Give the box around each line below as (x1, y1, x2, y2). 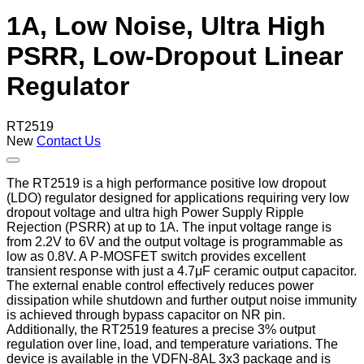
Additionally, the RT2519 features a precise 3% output (6, 322, 315, 336)
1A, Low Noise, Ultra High (6, 11, 326, 41)
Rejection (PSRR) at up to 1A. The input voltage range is (6, 219, 331, 234)
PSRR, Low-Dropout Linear (6, 41, 343, 71)
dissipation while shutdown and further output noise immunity (6, 292, 357, 307)
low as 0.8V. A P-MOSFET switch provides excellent (6, 249, 305, 263)
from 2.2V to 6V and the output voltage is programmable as (6, 234, 343, 249)
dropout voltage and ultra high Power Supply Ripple (6, 205, 304, 219)
